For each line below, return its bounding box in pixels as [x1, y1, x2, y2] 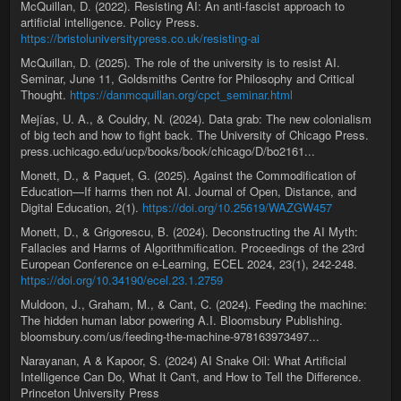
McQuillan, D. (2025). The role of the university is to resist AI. [21, 54, 340, 71]
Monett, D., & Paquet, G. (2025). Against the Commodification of [21, 166, 356, 183]
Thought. [21, 86, 70, 103]
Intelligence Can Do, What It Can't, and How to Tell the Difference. [21, 368, 362, 385]
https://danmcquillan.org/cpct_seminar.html [70, 86, 293, 103]
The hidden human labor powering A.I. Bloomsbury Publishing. [21, 311, 343, 328]
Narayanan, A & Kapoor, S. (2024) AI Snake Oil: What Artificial [21, 352, 346, 369]
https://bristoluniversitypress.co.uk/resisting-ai [21, 30, 260, 47]
